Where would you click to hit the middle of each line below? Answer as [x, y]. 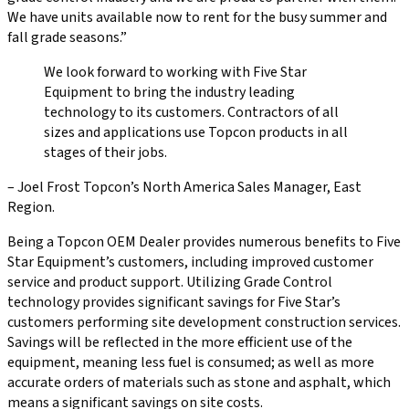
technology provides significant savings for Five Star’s [174, 302]
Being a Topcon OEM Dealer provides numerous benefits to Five [204, 241]
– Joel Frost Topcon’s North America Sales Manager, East [184, 187]
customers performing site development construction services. [204, 322]
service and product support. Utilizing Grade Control [170, 282]
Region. [31, 207]
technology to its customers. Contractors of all [191, 112]
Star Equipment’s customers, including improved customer [190, 262]
